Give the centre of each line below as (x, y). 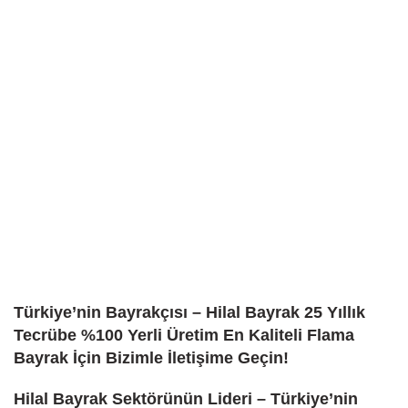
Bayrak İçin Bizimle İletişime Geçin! (151, 357)
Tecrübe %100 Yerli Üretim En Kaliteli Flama (184, 335)
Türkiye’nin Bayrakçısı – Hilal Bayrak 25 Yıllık (189, 312)
